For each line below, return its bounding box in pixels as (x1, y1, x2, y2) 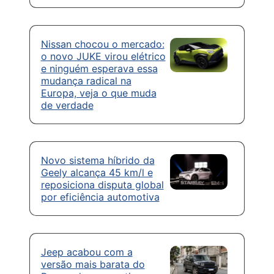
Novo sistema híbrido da (40, 154, 155, 167)
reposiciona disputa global (40, 179, 164, 191)
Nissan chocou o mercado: (40, 38, 165, 51)
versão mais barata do (40, 258, 145, 271)
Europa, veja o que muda (40, 87, 157, 100)
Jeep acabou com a (40, 246, 133, 259)
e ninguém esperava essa (40, 62, 158, 75)
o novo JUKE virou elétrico (40, 50, 166, 63)
